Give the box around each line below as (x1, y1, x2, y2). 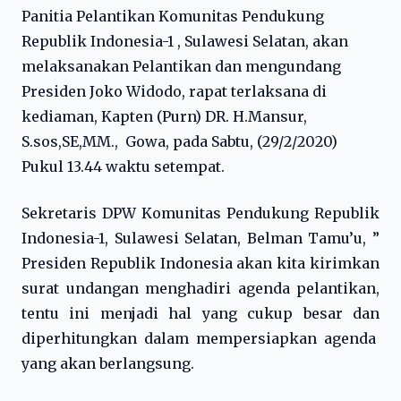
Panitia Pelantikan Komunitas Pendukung (21, 7, 324, 25)
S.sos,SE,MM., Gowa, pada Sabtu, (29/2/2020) (21, 132, 337, 150)
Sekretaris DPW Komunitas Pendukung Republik (21, 204, 380, 222)
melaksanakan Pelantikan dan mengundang (21, 57, 341, 75)
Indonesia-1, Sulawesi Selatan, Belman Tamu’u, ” (21, 229, 380, 247)
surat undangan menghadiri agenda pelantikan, (21, 279, 380, 297)
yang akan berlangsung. (21, 354, 194, 372)
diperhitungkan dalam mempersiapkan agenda (21, 329, 380, 347)
